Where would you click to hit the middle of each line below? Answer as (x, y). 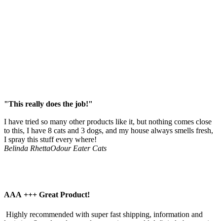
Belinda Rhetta (27, 148)
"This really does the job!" (48, 104)
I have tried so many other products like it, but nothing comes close (108, 122)
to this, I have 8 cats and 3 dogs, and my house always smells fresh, (109, 131)
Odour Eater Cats (78, 148)
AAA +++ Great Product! (47, 195)
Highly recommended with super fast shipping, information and (103, 214)
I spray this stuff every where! (50, 140)
